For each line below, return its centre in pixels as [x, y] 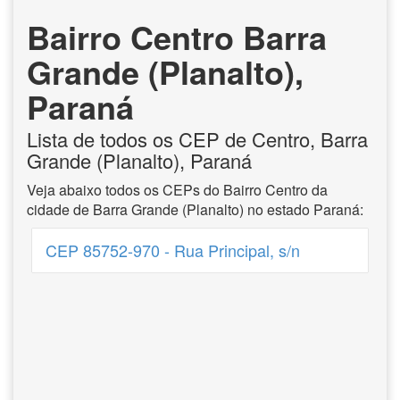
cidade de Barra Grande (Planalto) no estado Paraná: [195, 209]
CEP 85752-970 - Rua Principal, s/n [172, 250]
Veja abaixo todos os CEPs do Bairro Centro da [177, 190]
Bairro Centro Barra [177, 37]
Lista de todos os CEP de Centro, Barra [197, 139]
